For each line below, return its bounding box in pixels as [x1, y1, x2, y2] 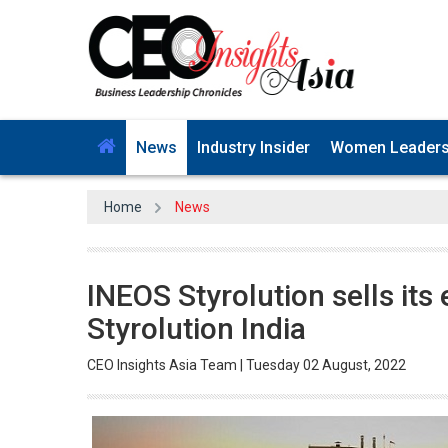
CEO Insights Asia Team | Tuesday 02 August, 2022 [87, 353, 406, 369]
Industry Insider [197, 134, 310, 153]
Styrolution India [87, 307, 306, 342]
